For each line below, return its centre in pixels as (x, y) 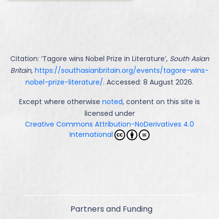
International (91, 134)
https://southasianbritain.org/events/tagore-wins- (122, 70)
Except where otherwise (61, 101)
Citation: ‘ (26, 58)
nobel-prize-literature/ (64, 82)
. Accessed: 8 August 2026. (148, 82)
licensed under (109, 113)
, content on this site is (161, 101)
